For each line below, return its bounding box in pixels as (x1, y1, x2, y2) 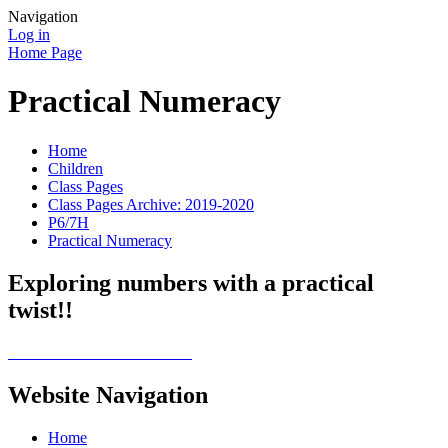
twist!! (8, 296, 73, 323)
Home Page (8, 44, 82, 61)
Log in (8, 26, 50, 43)
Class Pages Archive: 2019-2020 (48, 195, 254, 213)
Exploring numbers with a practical (8, 269, 374, 296)
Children (48, 159, 103, 177)
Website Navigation (8, 381, 208, 408)
